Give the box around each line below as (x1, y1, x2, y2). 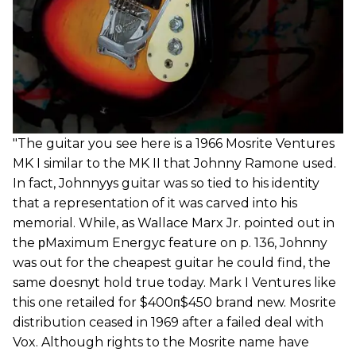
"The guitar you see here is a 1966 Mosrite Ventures (13, 136, 335, 152)
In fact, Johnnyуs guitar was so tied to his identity (13, 176, 319, 192)
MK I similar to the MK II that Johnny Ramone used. (13, 156, 336, 172)
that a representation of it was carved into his (13, 195, 297, 211)
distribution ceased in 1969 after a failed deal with (13, 315, 323, 331)
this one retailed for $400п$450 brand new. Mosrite (13, 295, 336, 311)
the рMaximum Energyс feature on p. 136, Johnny (13, 235, 327, 251)
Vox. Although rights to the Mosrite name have (13, 335, 309, 350)
